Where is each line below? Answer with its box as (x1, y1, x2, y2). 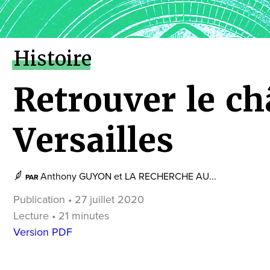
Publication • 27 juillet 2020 (13, 193, 144, 206)
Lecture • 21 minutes (13, 209, 109, 222)
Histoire (13, 46, 92, 72)
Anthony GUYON (40, 171, 111, 183)
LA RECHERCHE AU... (125, 171, 216, 183)
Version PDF (13, 225, 72, 239)
